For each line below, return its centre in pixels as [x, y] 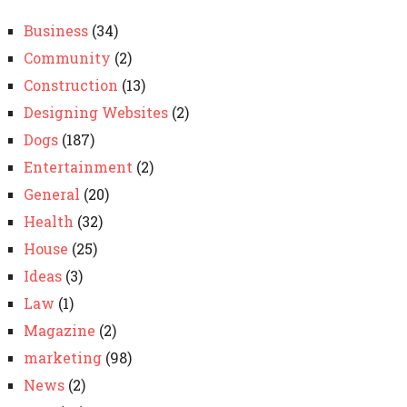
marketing [62, 357]
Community [67, 58]
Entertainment [78, 167]
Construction [70, 85]
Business [55, 30]
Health [48, 221]
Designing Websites [95, 112]
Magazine [59, 330]
